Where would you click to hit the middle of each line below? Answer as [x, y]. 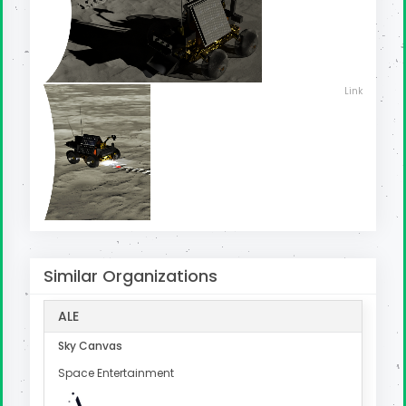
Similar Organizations [130, 276]
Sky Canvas [90, 346]
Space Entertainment [116, 373]
